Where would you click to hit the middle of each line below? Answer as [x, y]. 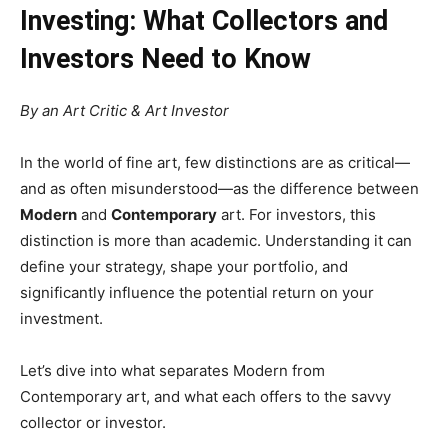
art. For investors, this [296, 214]
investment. [61, 318]
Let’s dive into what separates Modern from [172, 370]
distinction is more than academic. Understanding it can [216, 240]
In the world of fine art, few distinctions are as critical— [215, 162]
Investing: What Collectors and [204, 21]
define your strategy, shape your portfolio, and [184, 266]
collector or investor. [93, 422]
